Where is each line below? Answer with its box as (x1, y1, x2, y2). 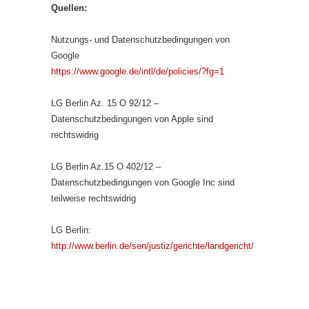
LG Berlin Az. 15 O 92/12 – (51, 98, 159, 108)
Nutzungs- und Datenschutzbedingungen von (51, 34, 230, 45)
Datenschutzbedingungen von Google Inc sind (51, 177, 235, 188)
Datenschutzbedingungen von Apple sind (51, 114, 213, 124)
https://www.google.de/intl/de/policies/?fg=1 (51, 66, 224, 77)
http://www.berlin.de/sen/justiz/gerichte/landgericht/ (51, 241, 254, 251)
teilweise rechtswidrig (51, 193, 136, 203)
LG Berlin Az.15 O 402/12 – (51, 161, 161, 172)
